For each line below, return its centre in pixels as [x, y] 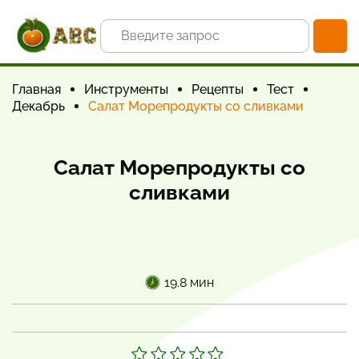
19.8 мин [189, 282]
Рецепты [218, 89]
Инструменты [126, 89]
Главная [36, 89]
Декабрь [38, 106]
